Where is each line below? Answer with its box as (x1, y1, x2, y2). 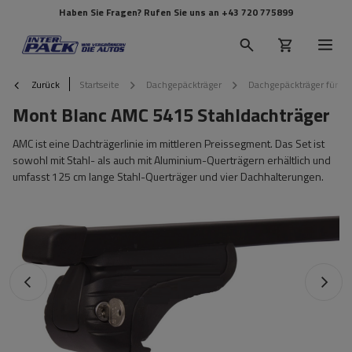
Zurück (30, 76, 60, 92)
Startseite (79, 76, 119, 92)
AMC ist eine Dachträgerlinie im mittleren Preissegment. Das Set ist (13, 135, 324, 152)
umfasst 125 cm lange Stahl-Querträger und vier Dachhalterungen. (13, 168, 324, 185)
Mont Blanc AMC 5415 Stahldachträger (13, 101, 330, 129)
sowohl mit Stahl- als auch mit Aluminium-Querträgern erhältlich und (13, 152, 331, 168)
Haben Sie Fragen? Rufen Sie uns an (59, 5, 222, 20)
